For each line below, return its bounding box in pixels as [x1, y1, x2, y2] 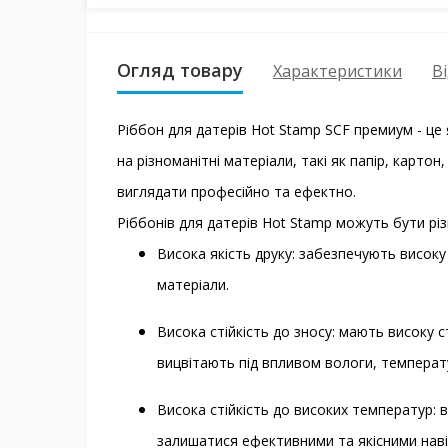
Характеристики [273, 59, 402, 82]
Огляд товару [117, 58, 243, 82]
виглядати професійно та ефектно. [117, 182, 360, 201]
